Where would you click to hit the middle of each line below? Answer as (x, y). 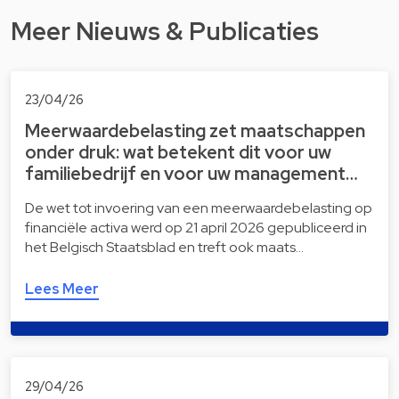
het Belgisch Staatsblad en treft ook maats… (164, 248)
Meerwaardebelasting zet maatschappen (195, 131)
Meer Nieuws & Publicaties (165, 31)
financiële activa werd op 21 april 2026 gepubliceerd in (196, 228)
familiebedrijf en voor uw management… (191, 174)
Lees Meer (62, 289)
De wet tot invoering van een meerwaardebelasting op (199, 208)
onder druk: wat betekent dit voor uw (178, 153)
